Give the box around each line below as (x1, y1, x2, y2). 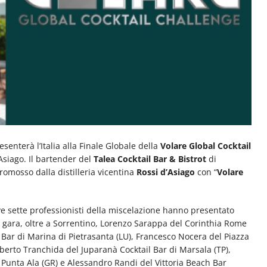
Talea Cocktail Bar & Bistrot (94, 153, 206, 164)
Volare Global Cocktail (160, 139, 251, 151)
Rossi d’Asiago (136, 166, 195, 178)
